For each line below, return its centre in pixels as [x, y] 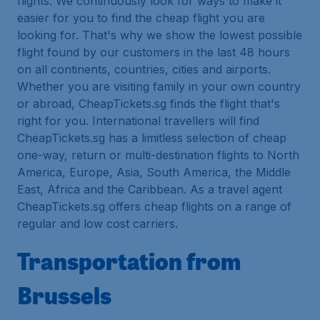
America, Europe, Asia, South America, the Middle [154, 172]
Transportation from [129, 261]
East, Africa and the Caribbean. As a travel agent [150, 189]
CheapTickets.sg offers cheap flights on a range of [154, 206]
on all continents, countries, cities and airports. [144, 69]
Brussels [64, 295]
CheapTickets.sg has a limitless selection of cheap [152, 138]
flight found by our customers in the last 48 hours [154, 52]
